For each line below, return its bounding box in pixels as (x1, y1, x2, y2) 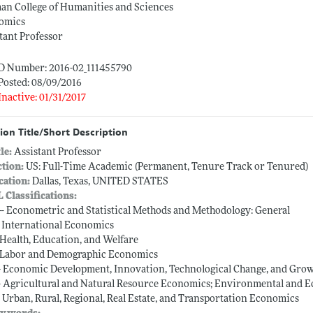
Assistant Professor (14, 147, 102, 159)
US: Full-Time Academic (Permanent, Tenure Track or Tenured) (24, 162, 309, 173)
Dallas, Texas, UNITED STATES (30, 177, 169, 188)
